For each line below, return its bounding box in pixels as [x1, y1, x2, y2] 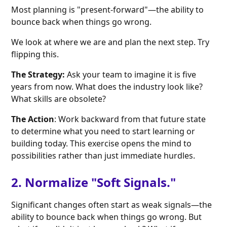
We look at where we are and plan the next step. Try [11, 36, 210, 48]
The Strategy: [11, 69, 67, 81]
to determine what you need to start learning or [11, 126, 196, 137]
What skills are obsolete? [11, 93, 106, 105]
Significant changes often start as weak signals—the [11, 199, 212, 211]
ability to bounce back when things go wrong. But [11, 211, 202, 223]
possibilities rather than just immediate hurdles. [11, 150, 196, 162]
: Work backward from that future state [54, 113, 206, 125]
